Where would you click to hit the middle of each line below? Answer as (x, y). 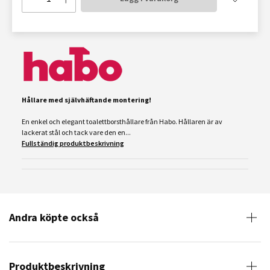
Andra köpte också (54, 217)
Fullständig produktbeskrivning (73, 143)
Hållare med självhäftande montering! (86, 100)
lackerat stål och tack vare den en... (76, 132)
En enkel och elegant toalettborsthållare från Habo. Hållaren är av (122, 121)
